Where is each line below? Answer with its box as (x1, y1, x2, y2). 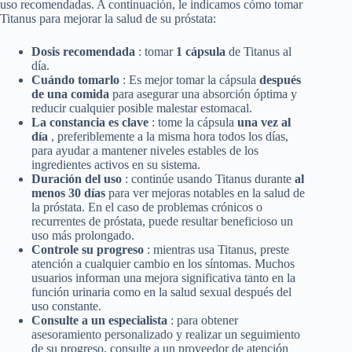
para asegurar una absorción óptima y (112, 87, 297, 101)
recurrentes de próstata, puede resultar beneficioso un (31, 214, 293, 229)
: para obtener (170, 313, 238, 328)
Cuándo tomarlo (31, 73, 123, 87)
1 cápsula (176, 45, 229, 59)
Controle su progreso (31, 243, 147, 257)
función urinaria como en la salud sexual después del (31, 285, 291, 299)
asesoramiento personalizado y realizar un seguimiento (31, 328, 300, 342)
